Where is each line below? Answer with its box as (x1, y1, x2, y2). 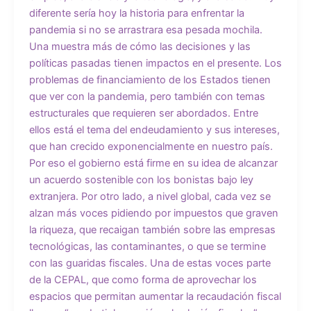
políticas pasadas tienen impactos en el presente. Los (28, 56, 282, 69)
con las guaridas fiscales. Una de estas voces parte (28, 256, 271, 269)
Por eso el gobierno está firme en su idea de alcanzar (28, 156, 278, 169)
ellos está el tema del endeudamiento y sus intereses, (28, 123, 280, 136)
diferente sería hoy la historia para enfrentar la (28, 6, 244, 19)
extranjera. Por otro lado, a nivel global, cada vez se (28, 190, 271, 203)
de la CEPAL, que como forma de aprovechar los (28, 273, 257, 286)
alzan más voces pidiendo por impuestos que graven (28, 206, 278, 219)
